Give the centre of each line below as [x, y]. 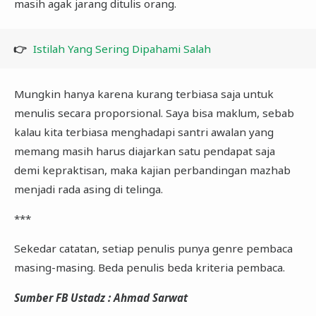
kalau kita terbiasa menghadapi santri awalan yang [144, 132]
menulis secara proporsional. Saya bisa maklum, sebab [154, 113]
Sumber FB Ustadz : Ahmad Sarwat [101, 297]
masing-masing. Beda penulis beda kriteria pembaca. [149, 268]
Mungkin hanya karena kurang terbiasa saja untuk [144, 93]
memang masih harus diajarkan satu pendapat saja [144, 151]
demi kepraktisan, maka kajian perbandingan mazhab [152, 170]
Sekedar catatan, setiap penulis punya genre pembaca [153, 249]
